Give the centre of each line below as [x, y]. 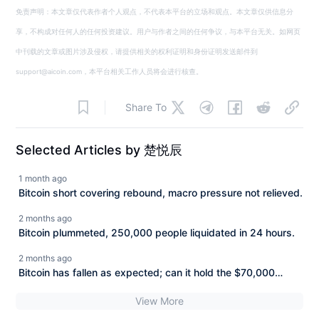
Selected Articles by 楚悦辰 [99, 150]
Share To [146, 107]
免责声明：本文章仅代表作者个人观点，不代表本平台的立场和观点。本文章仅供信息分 [155, 11]
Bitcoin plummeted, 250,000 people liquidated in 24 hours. [157, 232]
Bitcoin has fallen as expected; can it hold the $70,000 [147, 272]
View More [159, 300]
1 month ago [43, 178]
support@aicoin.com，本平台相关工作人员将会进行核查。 [110, 71]
